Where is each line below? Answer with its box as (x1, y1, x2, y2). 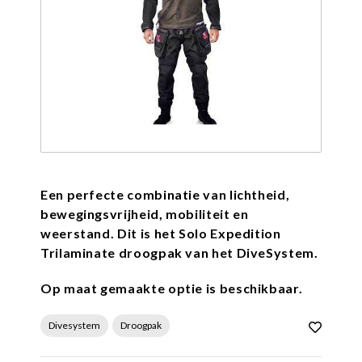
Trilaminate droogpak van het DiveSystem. (40, 245, 318, 260)
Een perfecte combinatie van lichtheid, (40, 187, 290, 202)
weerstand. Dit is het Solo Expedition (40, 225, 281, 241)
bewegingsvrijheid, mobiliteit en (40, 206, 249, 221)
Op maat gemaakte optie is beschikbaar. (40, 280, 303, 296)
